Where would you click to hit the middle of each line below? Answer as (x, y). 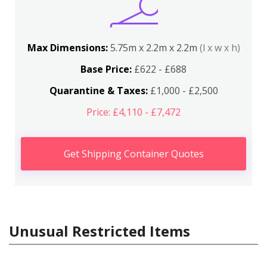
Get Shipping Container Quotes (133, 153)
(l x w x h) (220, 47)
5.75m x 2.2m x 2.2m (155, 47)
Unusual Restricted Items (100, 231)
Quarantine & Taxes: (98, 90)
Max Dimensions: (69, 47)
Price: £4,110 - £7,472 (133, 112)
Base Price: (106, 69)
